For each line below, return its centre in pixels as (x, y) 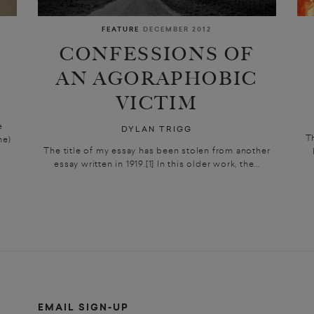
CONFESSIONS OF (157, 54)
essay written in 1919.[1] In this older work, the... (157, 164)
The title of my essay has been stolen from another (157, 150)
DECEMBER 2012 (178, 30)
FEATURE (121, 30)
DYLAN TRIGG (157, 129)
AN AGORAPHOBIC (157, 78)
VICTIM (157, 103)
